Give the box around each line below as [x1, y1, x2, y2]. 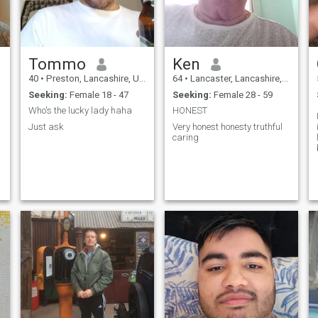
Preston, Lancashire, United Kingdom [43, 73, 139, 84]
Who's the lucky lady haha [28, 105, 132, 116]
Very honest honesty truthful [172, 121, 283, 132]
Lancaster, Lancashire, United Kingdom [187, 73, 282, 84]
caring [172, 131, 199, 143]
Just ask [28, 121, 64, 132]
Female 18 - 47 [67, 89, 128, 100]
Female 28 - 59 [211, 89, 273, 100]
